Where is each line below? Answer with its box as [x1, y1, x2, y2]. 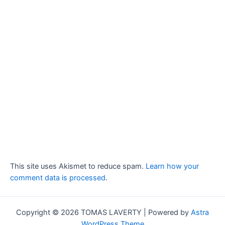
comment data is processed [10, 173, 105, 182]
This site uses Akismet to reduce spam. [10, 161, 146, 171]
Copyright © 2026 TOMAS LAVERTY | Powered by [16, 208, 191, 217]
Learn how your [146, 161, 199, 171]
